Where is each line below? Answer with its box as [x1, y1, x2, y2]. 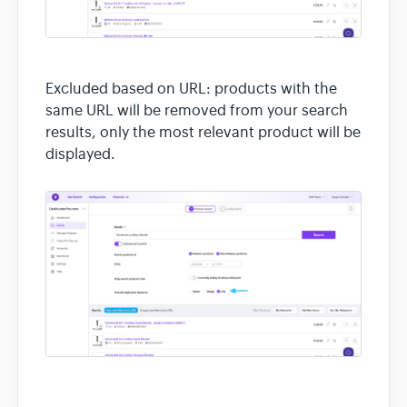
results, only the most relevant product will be [45, 123, 361, 142]
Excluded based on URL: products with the [45, 79, 337, 98]
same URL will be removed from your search [45, 101, 348, 120]
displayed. [45, 144, 115, 164]
